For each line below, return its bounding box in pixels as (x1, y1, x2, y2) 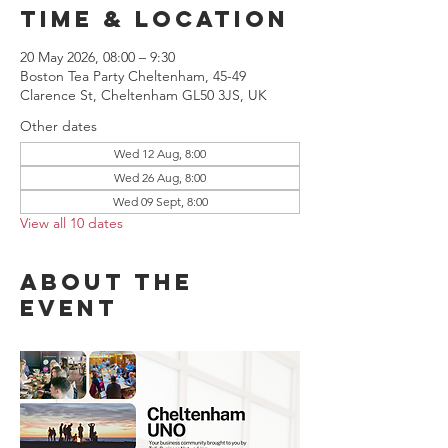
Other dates (20, 116, 97, 135)
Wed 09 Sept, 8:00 (112, 193, 208, 209)
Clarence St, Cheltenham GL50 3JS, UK (20, 85, 267, 104)
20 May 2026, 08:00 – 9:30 (20, 47, 175, 66)
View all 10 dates (20, 213, 123, 232)
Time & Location (20, 4, 289, 33)
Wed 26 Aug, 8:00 (114, 169, 206, 185)
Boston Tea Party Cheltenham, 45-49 (20, 66, 246, 85)
